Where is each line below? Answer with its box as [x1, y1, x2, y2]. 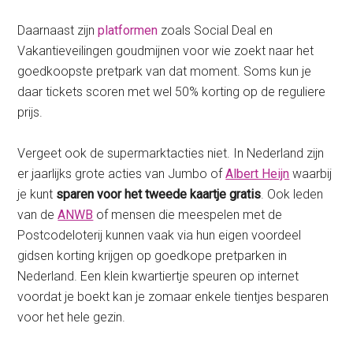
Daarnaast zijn [17, 23, 98, 39]
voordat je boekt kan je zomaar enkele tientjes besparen [17, 289, 329, 305]
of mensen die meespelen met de [93, 207, 283, 223]
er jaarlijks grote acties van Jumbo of [17, 166, 226, 182]
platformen [98, 23, 158, 39]
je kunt [17, 187, 57, 203]
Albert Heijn [225, 166, 290, 182]
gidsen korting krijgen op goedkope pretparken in [17, 248, 288, 264]
